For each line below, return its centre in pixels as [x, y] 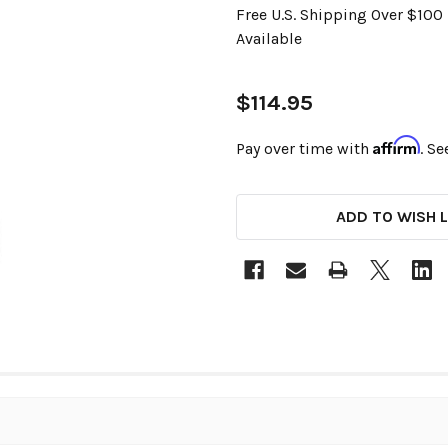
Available [269, 38]
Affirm [396, 145]
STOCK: [264, 221]
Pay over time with [304, 148]
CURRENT [271, 197]
